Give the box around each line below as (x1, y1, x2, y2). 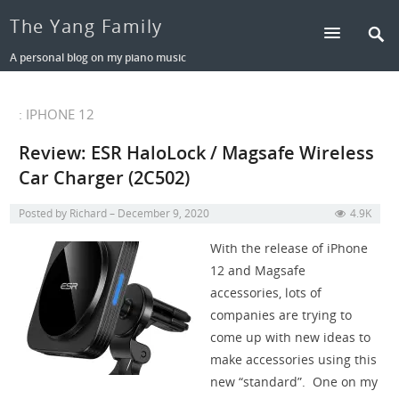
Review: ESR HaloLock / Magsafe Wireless (19, 141, 375, 166)
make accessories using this (210, 351, 378, 369)
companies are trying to (210, 306, 353, 324)
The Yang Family (10, 14, 163, 38)
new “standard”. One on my (210, 373, 379, 391)
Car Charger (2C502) (19, 166, 191, 191)
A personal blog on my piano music (10, 50, 187, 65)
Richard (69, 206, 108, 222)
